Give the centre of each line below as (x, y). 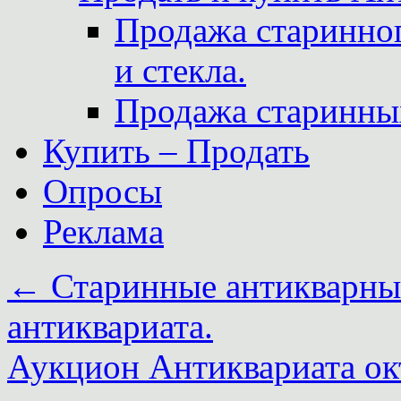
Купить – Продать (176, 151)
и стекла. (180, 70)
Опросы (102, 191)
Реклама (103, 231)
